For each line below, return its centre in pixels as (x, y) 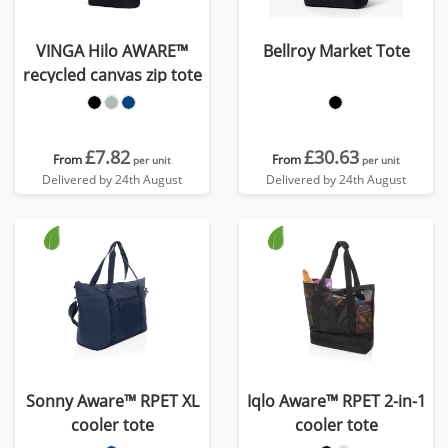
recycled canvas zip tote (112, 75)
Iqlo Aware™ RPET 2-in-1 (336, 401)
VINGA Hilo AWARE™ (112, 51)
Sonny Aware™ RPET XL (112, 401)
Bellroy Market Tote (336, 51)
